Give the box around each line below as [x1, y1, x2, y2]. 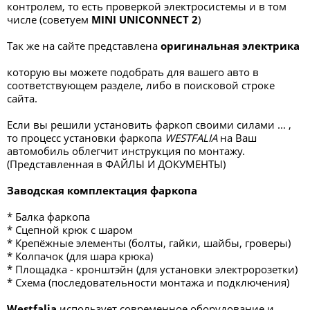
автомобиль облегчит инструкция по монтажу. [7, 144, 245, 158]
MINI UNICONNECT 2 [91, 12, 198, 26]
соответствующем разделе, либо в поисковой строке [7, 78, 275, 92]
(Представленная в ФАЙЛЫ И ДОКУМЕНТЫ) [7, 157, 226, 171]
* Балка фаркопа [7, 210, 90, 224]
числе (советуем [7, 12, 91, 26]
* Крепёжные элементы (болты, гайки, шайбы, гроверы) [7, 236, 291, 250]
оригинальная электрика [161, 39, 300, 53]
